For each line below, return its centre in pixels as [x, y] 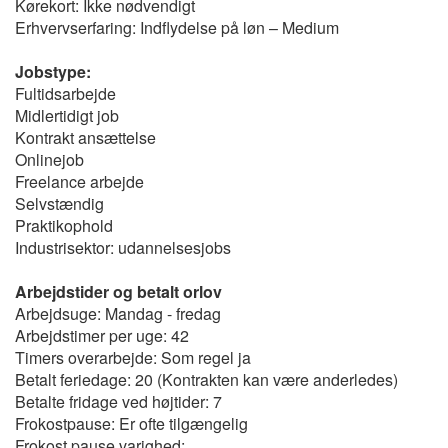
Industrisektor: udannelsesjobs [123, 247]
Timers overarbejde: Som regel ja [133, 357]
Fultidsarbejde [65, 93]
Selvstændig [59, 203]
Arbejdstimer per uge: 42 [102, 335]
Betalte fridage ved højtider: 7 [118, 401]
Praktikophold [64, 225]
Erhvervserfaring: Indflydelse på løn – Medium [177, 27]
